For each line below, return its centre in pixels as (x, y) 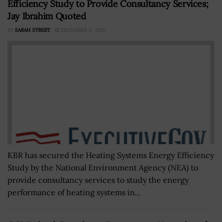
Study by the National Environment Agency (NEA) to (103, 167)
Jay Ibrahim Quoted (47, 16)
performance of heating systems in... (74, 192)
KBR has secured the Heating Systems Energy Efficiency (111, 155)
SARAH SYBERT (32, 30)
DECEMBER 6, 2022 (82, 30)
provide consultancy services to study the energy (98, 180)
